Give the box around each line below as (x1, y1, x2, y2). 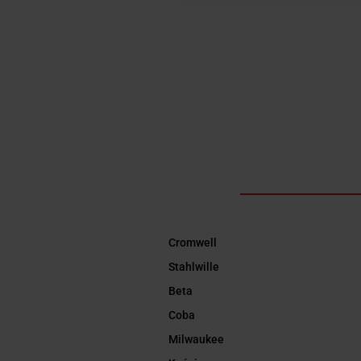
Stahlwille (168, 260, 219, 274)
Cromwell (168, 236, 217, 250)
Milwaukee (168, 333, 224, 346)
